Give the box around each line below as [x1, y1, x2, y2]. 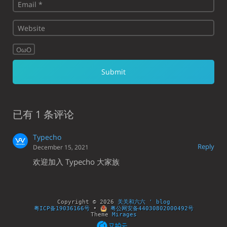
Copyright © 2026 [57, 199, 118, 205]
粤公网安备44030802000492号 [106, 205, 194, 212]
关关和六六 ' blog [117, 199, 170, 205]
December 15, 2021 [33, 143, 89, 152]
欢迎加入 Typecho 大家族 [33, 157, 120, 167]
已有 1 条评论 [13, 107, 74, 121]
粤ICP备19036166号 [33, 205, 90, 212]
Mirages [111, 211, 137, 218]
